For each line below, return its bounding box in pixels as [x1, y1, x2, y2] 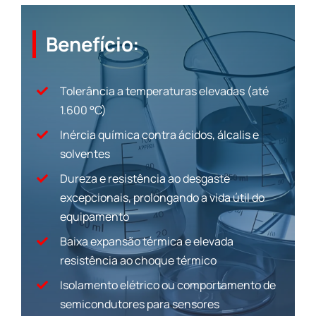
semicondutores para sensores [59, 296, 219, 312]
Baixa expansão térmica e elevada [59, 233, 233, 249]
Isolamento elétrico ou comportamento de [59, 276, 276, 293]
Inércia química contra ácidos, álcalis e [59, 126, 259, 142]
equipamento [59, 208, 129, 224]
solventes [59, 145, 110, 162]
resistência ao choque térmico [59, 252, 217, 268]
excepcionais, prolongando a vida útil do [59, 189, 265, 205]
